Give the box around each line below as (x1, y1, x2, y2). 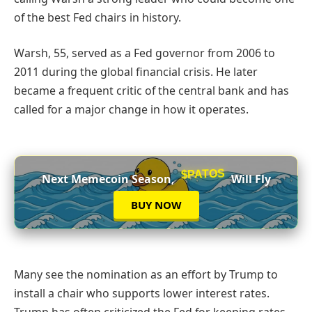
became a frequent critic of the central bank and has (14, 83, 289, 99)
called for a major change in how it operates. (14, 102, 249, 118)
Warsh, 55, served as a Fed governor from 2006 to (14, 45, 275, 61)
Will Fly (228, 171, 271, 187)
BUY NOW (130, 198, 182, 212)
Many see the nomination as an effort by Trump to (14, 266, 278, 282)
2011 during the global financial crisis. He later (14, 64, 258, 80)
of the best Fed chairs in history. (14, 9, 181, 25)
